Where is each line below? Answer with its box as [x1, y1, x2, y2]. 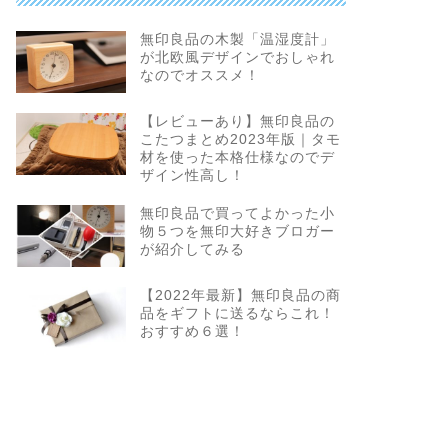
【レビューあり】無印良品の [139, 113, 335, 129]
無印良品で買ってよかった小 [139, 205, 335, 221]
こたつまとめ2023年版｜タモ [139, 131, 341, 147]
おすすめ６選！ [139, 323, 245, 339]
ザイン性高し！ [139, 167, 245, 183]
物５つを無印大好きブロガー [139, 223, 335, 239]
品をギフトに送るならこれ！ [139, 305, 335, 321]
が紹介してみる [139, 241, 245, 257]
